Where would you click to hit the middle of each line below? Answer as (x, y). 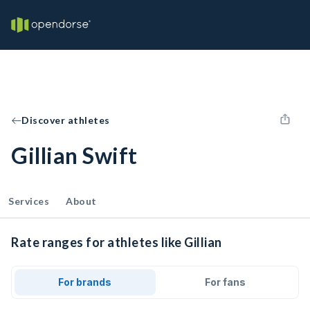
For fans (225, 282)
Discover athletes (66, 120)
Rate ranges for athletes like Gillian (117, 242)
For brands (85, 282)
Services (29, 201)
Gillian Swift (74, 155)
